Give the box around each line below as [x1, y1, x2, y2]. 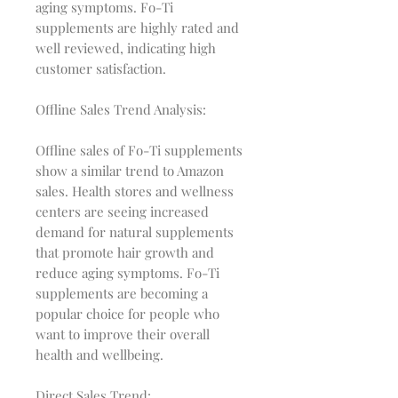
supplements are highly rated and [36, 19, 239, 37]
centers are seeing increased [36, 203, 209, 221]
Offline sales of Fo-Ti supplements [36, 141, 243, 160]
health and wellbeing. [36, 346, 163, 364]
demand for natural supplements [36, 223, 234, 242]
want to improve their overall [36, 325, 210, 344]
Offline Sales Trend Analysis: [36, 100, 206, 119]
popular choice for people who [36, 305, 219, 323]
